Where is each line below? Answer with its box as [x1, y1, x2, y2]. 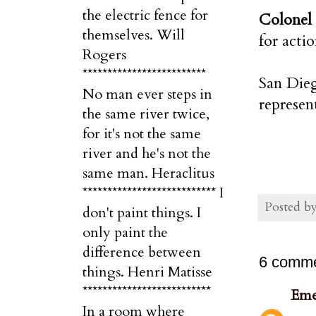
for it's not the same [83, 124, 201, 143]
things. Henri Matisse [83, 262, 212, 281]
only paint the [83, 223, 168, 242]
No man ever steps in [83, 85, 212, 104]
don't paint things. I [83, 203, 201, 222]
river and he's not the [83, 144, 211, 163]
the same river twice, [83, 104, 209, 123]
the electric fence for [83, 6, 208, 25]
